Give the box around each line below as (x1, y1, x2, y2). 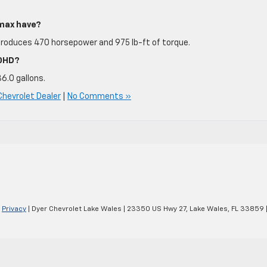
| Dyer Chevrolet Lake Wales (26, 205, 122, 213)
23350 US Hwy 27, (125, 205, 188, 213)
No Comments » (67, 92, 131, 101)
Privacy (2, 205, 26, 213)
